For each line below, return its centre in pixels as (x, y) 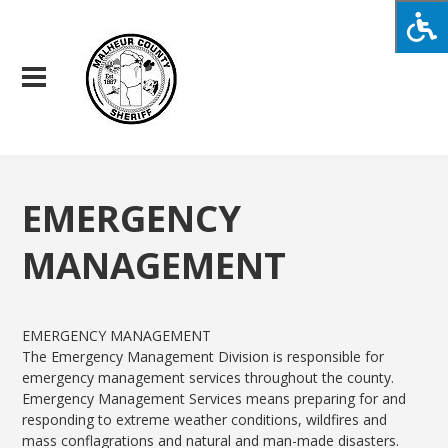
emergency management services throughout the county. (210, 378)
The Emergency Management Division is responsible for (203, 357)
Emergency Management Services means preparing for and (214, 399)
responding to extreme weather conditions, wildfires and (205, 420)
